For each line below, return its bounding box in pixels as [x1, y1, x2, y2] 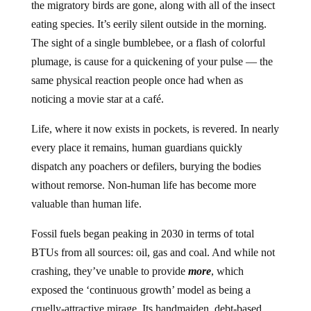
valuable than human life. [31, 198, 142, 210]
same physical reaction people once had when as [31, 74, 243, 87]
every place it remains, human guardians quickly [31, 142, 242, 154]
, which [210, 265, 244, 278]
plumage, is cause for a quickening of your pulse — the [31, 56, 273, 68]
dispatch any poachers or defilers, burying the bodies [31, 160, 261, 173]
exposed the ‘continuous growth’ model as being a [31, 284, 251, 296]
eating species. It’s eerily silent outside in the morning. [31, 18, 267, 31]
